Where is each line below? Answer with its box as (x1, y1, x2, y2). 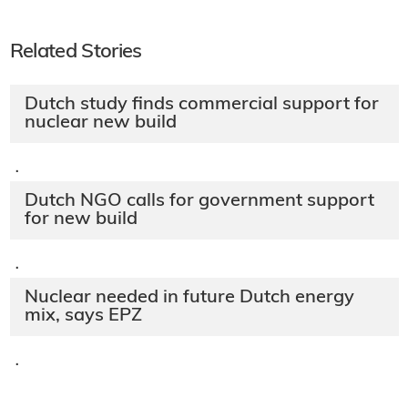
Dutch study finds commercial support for (24, 96, 379, 115)
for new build (24, 210, 138, 229)
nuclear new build (24, 114, 177, 133)
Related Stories (9, 42, 142, 64)
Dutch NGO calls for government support (24, 192, 374, 211)
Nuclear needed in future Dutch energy (24, 289, 354, 308)
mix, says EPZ (24, 307, 142, 326)
